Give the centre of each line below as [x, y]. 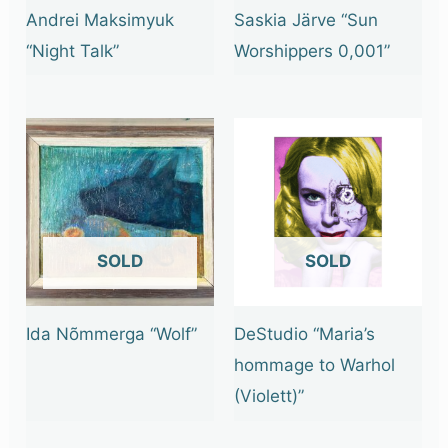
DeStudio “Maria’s [304, 334]
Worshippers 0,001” [312, 50]
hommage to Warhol [314, 365]
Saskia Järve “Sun [306, 19]
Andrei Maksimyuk [100, 19]
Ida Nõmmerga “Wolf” [112, 334]
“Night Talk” [73, 50]
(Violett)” [269, 396]
